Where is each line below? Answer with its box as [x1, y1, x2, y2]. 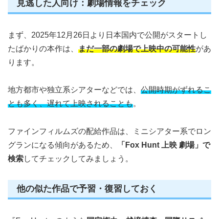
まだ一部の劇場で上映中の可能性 [78, 44, 196, 53]
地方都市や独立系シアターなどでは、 [8, 86, 141, 94]
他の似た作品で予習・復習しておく [17, 184, 157, 194]
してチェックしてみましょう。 [23, 154, 133, 163]
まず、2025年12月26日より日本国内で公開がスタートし [8, 30, 207, 39]
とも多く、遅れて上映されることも [8, 99, 133, 108]
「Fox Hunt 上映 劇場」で [117, 141, 210, 150]
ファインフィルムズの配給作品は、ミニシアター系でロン [8, 127, 211, 136]
